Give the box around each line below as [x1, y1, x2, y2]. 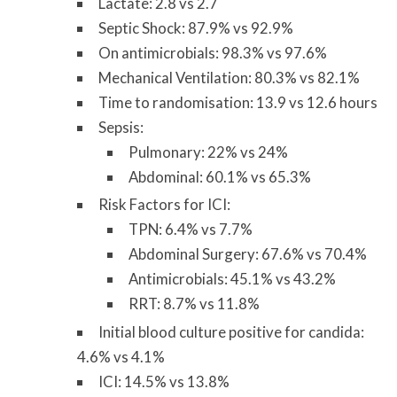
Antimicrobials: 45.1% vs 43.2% [128, 269, 336, 289]
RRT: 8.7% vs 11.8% [128, 294, 260, 314]
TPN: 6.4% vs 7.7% [128, 220, 253, 239]
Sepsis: [98, 117, 144, 136]
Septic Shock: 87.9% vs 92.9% [98, 18, 294, 37]
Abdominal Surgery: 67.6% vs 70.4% [128, 245, 367, 264]
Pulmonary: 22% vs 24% [128, 142, 288, 161]
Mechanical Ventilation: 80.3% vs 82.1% [98, 67, 361, 87]
